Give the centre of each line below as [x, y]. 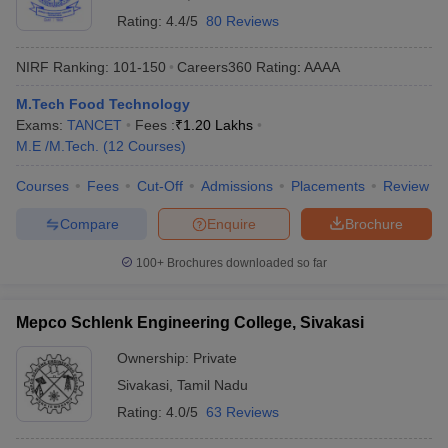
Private [215, 358]
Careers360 [214, 66]
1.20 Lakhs [218, 125]
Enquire [231, 223]
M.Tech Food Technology [103, 104]
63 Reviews [242, 412]
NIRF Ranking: [62, 66]
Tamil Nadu [212, 385]
